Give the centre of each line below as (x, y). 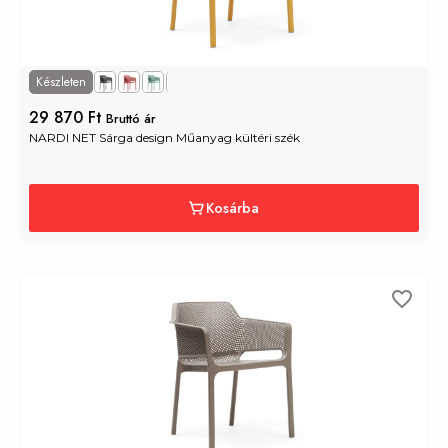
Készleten (61, 81)
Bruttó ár (131, 118)
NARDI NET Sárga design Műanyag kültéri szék (164, 137)
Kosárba (232, 208)
